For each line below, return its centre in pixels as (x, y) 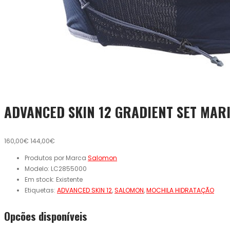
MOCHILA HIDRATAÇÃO (180, 190)
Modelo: (38, 169)
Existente (69, 180)
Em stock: (40, 180)
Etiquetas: (41, 190)
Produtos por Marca (56, 158)
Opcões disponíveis (46, 216)
